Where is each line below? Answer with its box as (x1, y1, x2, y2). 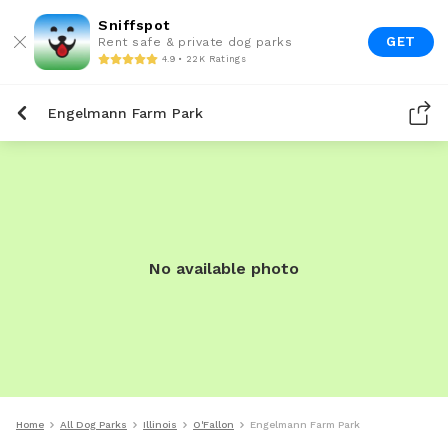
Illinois (143, 419, 177, 430)
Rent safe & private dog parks (98, 35, 293, 49)
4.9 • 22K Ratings (162, 53, 246, 64)
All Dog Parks (60, 419, 127, 430)
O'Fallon (193, 419, 234, 430)
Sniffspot (98, 17, 170, 33)
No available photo (149, 259, 299, 278)
